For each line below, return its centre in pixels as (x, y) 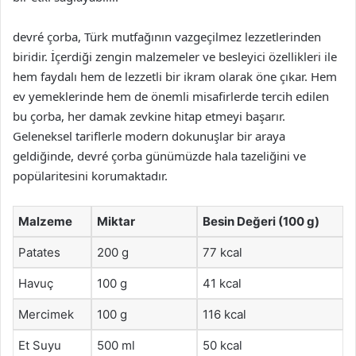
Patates (39, 252)
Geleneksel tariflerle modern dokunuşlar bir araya (149, 136)
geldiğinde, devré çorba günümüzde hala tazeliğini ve (159, 156)
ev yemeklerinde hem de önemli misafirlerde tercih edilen (171, 96)
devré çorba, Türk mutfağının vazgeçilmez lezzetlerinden (167, 37)
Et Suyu (40, 345)
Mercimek (46, 314)
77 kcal (222, 252)
